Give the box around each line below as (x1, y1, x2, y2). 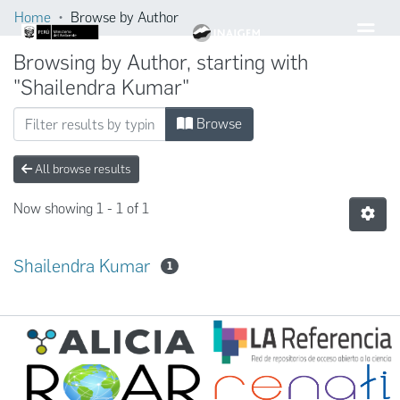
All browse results (32, 162, 131, 177)
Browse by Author (71, 9, 179, 26)
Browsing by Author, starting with (13, 50, 308, 75)
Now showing (13, 199, 96, 217)
